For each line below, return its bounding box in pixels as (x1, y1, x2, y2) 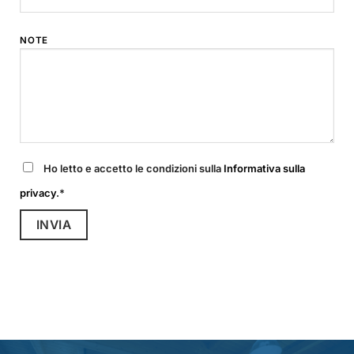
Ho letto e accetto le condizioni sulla (43, 162, 224, 175)
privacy (20, 186, 57, 200)
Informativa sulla (224, 162, 306, 175)
